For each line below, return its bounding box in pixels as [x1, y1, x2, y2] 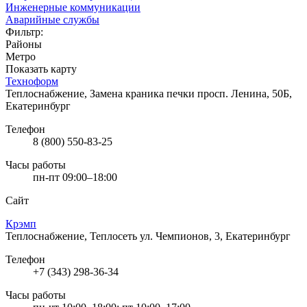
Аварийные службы [5, 13, 99, 25]
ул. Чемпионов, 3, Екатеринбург [140, 230, 291, 242]
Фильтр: [5, 25, 43, 38]
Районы [5, 38, 42, 50]
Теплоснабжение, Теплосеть [5, 230, 140, 242]
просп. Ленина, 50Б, [197, 87, 292, 99]
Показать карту [5, 62, 77, 75]
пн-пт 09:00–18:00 [33, 171, 117, 183]
